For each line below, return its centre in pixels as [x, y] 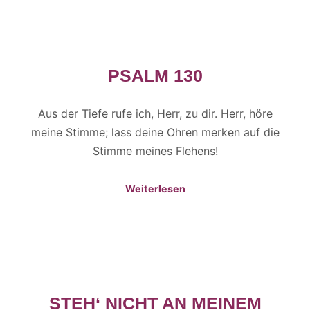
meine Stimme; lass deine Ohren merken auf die [155, 133]
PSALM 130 [155, 75]
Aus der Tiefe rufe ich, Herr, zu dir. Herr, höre [155, 114]
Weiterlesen [155, 189]
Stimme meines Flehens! [155, 151]
